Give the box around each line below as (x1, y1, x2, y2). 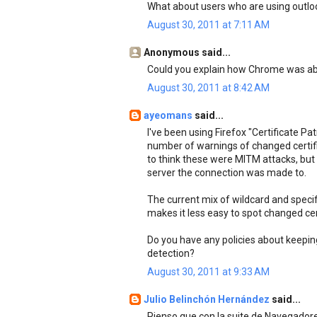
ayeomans (144, 110, 195, 121)
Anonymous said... (144, 47, 231, 58)
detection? (147, 248, 195, 259)
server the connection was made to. (147, 167, 306, 178)
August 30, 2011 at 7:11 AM (147, 19, 270, 30)
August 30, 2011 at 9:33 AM (147, 266, 270, 277)
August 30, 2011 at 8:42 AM (147, 82, 270, 93)
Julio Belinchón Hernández (144, 294, 272, 305)
